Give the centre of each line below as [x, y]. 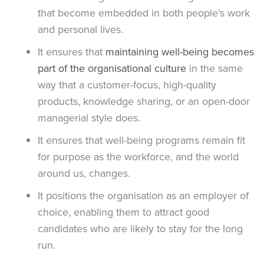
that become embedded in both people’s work [144, 13]
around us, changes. [84, 174]
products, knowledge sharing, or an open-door [144, 102]
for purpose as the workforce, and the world [138, 157]
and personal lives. [80, 30]
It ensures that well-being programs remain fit [141, 141]
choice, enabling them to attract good [123, 212]
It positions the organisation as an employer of [143, 196]
